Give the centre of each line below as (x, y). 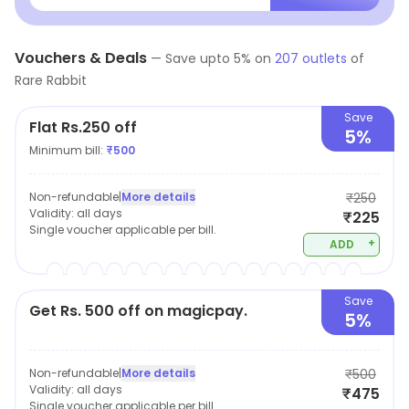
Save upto (199, 58)
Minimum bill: (68, 150)
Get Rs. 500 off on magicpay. (138, 311)
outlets (323, 58)
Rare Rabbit (51, 80)
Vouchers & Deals (81, 58)
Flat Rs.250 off (83, 127)
